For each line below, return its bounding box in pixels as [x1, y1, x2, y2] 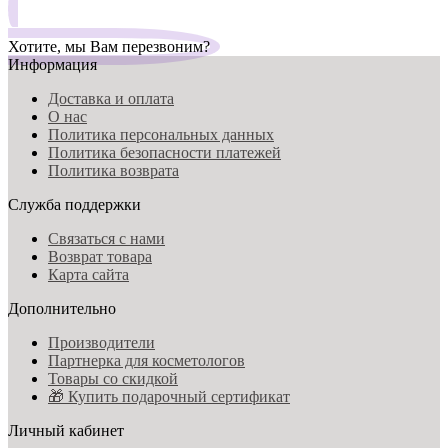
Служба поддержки [8, 195, 141, 213]
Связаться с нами [48, 229, 165, 247]
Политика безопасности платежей [48, 143, 281, 161]
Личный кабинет [8, 421, 124, 439]
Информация [8, 55, 97, 73]
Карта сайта [48, 265, 129, 283]
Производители [48, 333, 155, 351]
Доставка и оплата [48, 89, 174, 107]
